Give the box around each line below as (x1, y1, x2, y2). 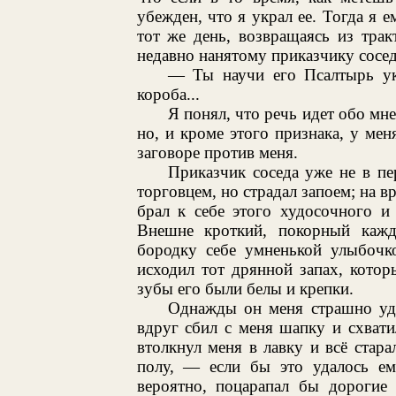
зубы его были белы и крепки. (136, 278, 354, 298)
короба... (136, 84, 200, 103)
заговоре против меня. (136, 142, 298, 162)
